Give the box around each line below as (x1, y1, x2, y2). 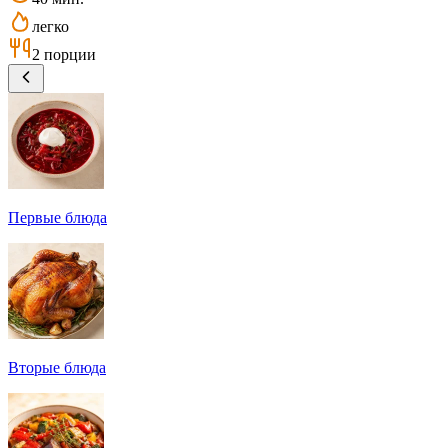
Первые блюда (8, 208, 107, 226)
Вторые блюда (8, 358, 106, 376)
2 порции (32, 45, 96, 63)
